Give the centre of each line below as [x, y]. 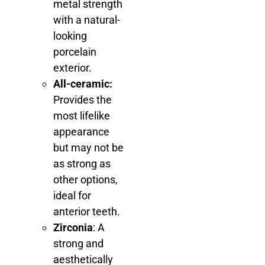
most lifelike [82, 116]
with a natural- [87, 20]
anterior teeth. [87, 212]
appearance [81, 132]
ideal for [72, 196]
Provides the [83, 100]
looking [70, 36]
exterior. [72, 68]
